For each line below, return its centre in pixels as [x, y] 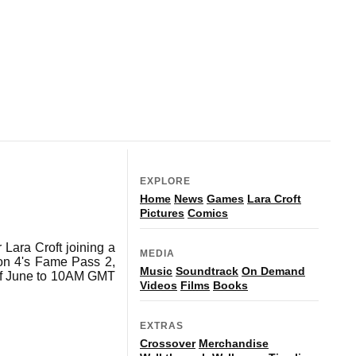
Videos [159, 285]
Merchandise [234, 343]
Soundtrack [207, 271]
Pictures [162, 213]
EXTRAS [162, 325]
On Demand [273, 271]
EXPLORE [165, 181]
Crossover [168, 343]
